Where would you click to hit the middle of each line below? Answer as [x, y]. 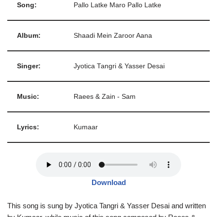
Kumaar [86, 127]
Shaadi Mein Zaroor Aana [113, 36]
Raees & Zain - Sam [105, 97]
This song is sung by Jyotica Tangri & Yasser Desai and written [107, 206]
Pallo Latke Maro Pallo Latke [117, 5]
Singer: [29, 66]
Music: [28, 97]
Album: [29, 36]
